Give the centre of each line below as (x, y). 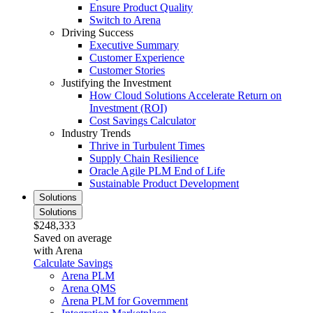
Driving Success (97, 32)
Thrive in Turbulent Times (147, 145)
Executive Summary (134, 45)
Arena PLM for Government (125, 300)
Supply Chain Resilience (144, 158)
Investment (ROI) (128, 108)
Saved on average (73, 238)
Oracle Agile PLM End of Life (157, 170)
